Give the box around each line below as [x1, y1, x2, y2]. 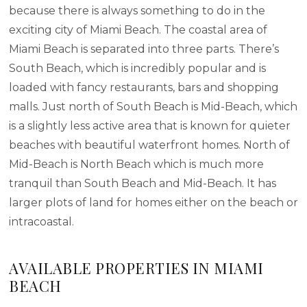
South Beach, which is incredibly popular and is [9, 61, 266, 75]
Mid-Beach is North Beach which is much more [9, 157, 264, 171]
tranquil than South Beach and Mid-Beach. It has [9, 176, 276, 190]
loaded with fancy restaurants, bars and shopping [9, 80, 279, 94]
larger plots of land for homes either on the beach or [9, 195, 298, 209]
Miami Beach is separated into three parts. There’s [9, 42, 279, 56]
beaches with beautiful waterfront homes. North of [9, 138, 290, 151]
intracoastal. [9, 214, 74, 228]
